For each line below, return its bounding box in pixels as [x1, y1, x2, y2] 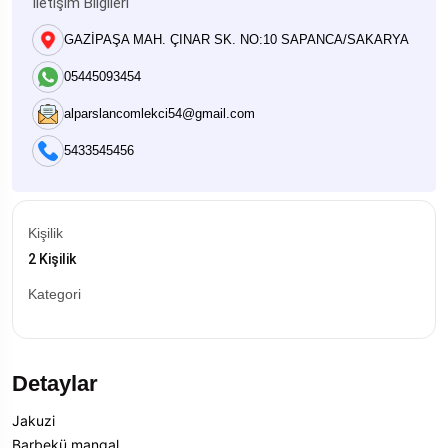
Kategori [28, 286, 81, 302]
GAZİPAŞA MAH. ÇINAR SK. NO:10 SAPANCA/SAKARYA [64, 32, 409, 47]
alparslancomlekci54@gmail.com [64, 106, 255, 121]
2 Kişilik [28, 251, 76, 267]
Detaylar [12, 371, 98, 396]
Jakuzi [12, 412, 55, 429]
